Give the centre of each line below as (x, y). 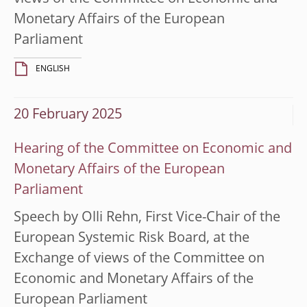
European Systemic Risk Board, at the (132, 238)
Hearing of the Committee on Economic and (153, 149)
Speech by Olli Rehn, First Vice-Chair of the (147, 218)
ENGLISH (53, 69)
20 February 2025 (68, 115)
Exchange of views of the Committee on (139, 259)
